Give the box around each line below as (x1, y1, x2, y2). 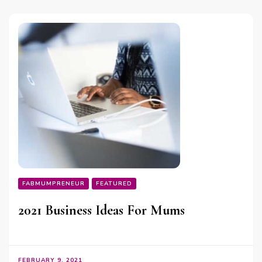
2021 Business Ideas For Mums (18, 202, 185, 219)
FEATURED (96, 180, 132, 188)
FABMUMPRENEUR (22, 180, 85, 188)
